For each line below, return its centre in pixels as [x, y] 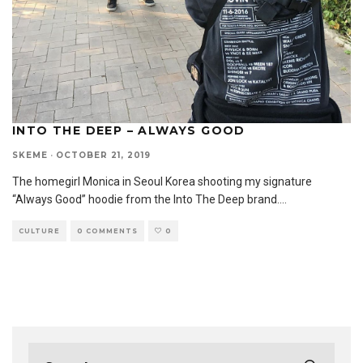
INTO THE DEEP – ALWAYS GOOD [129, 130]
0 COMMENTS [107, 231]
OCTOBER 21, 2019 [103, 155]
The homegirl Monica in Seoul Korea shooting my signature [162, 181]
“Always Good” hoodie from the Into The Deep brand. [146, 199]
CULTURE [39, 231]
